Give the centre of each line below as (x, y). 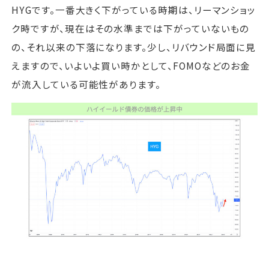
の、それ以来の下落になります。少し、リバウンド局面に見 (134, 47)
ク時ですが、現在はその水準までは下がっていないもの (131, 28)
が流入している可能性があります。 (86, 84)
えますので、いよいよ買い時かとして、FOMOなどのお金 (131, 65)
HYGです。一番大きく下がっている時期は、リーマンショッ (134, 9)
